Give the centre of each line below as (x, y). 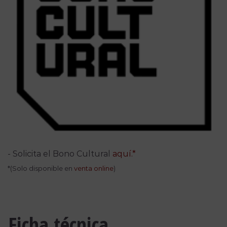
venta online (94, 168)
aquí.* (124, 154)
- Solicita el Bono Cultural (60, 154)
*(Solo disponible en (41, 168)
